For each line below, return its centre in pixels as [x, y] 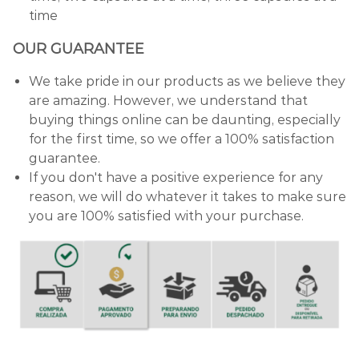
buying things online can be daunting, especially [185, 120]
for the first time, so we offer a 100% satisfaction [182, 139]
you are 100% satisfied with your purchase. [166, 216]
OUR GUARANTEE [79, 49]
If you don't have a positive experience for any [176, 178]
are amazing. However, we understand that [168, 101]
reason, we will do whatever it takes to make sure [188, 197]
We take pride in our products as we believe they [187, 82]
